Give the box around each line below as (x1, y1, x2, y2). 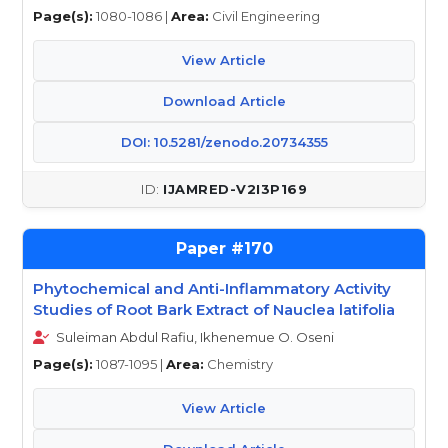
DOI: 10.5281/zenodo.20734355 (120, 134, 328, 150)
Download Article (162, 93, 286, 109)
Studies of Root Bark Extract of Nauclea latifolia (33, 300, 395, 319)
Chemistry (204, 356, 273, 372)
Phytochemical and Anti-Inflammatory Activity (33, 279, 391, 298)
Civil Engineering (209, 8, 320, 24)
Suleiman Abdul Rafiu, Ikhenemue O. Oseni (53, 329, 334, 345)
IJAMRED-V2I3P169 (163, 181, 307, 197)
